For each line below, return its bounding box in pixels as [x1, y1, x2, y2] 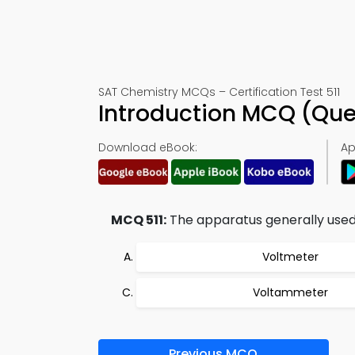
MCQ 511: [111, 211, 166, 229]
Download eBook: [98, 139, 197, 155]
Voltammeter [252, 284, 328, 300]
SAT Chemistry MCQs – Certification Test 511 [98, 84, 340, 100]
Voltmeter [261, 249, 319, 265]
